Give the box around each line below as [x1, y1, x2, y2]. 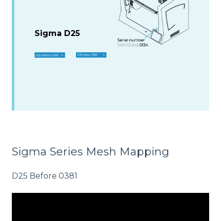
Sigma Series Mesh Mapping [12, 145, 169, 158]
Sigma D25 [35, 28, 80, 38]
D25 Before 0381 [12, 171, 77, 181]
